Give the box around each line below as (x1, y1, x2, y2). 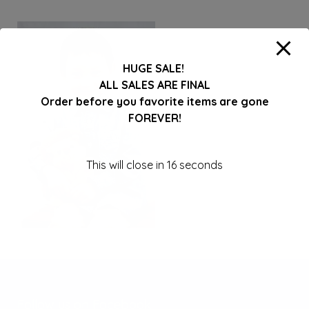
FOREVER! (128, 111, 181, 125)
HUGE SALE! (122, 61, 187, 75)
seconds (177, 158, 223, 172)
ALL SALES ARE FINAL (99, 78, 210, 92)
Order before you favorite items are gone (40, 94, 269, 108)
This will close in (86, 158, 167, 172)
